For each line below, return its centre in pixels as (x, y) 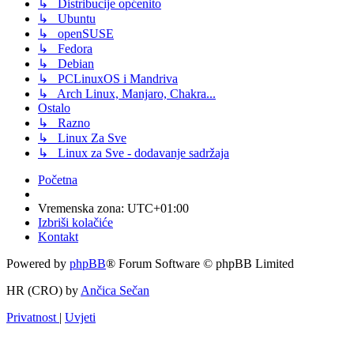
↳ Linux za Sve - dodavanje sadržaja (134, 153)
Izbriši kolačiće (75, 223)
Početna (58, 180)
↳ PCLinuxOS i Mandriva (108, 79)
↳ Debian (66, 64)
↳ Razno (64, 123)
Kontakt (58, 237)
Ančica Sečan (115, 291)
